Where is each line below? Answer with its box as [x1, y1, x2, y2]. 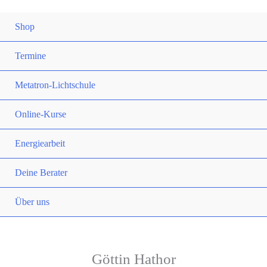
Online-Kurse [15, 109, 66, 119]
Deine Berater [15, 167, 67, 178]
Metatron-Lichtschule [15, 80, 95, 90]
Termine [15, 51, 46, 61]
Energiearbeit [15, 138, 65, 148]
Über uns [15, 197, 49, 207]
